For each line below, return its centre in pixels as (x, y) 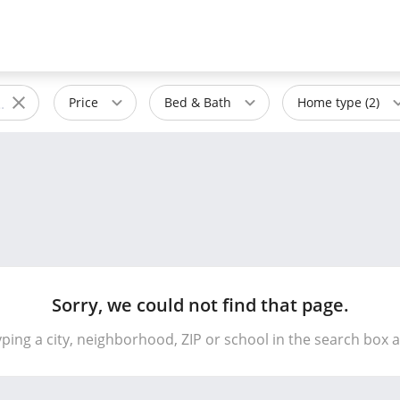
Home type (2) (338, 102)
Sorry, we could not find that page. (200, 305)
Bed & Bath (198, 102)
